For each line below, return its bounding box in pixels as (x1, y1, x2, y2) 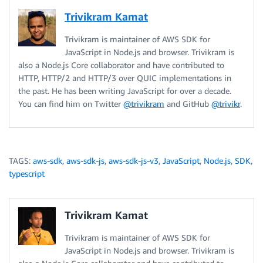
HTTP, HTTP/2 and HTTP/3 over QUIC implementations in (18, 72, 231, 83)
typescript (9, 168, 45, 178)
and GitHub (164, 98, 211, 109)
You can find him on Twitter (18, 98, 123, 109)
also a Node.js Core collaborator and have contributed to (18, 59, 224, 70)
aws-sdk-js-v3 (109, 155, 159, 166)
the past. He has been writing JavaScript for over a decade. (18, 85, 231, 96)
